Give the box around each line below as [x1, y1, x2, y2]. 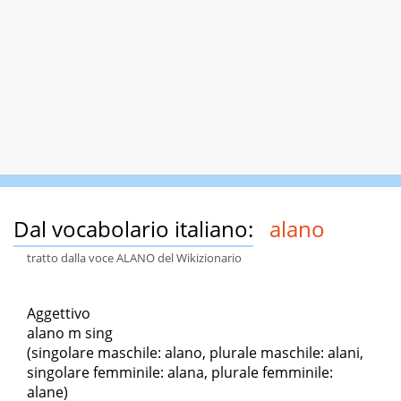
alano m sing [27, 323, 113, 344]
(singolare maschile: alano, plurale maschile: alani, [27, 343, 363, 363]
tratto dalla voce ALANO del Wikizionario [27, 250, 242, 267]
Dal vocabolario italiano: [13, 214, 253, 244]
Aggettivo [27, 303, 90, 324]
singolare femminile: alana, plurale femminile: [27, 363, 333, 383]
